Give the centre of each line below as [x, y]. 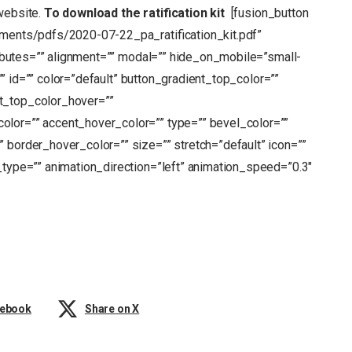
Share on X [112, 308]
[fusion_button [268, 13]
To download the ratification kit [136, 13]
